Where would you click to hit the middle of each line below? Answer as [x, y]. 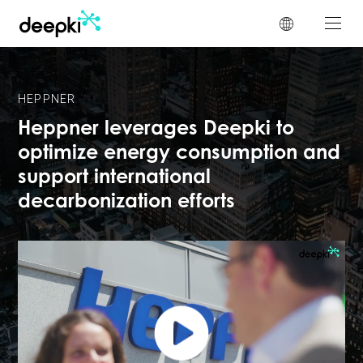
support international [114, 179]
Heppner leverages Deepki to [156, 130]
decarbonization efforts [126, 203]
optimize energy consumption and [179, 154]
